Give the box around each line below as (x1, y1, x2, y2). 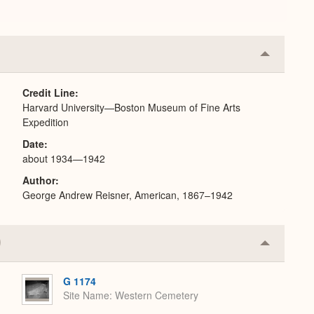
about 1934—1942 (22, 151, 105, 165)
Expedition (22, 115, 69, 129)
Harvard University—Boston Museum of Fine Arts (22, 100, 240, 114)
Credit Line (22, 86, 75, 100)
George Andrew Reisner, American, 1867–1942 (22, 188, 233, 202)
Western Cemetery (115, 288, 198, 303)
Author (22, 173, 55, 187)
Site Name (63, 288, 109, 303)
